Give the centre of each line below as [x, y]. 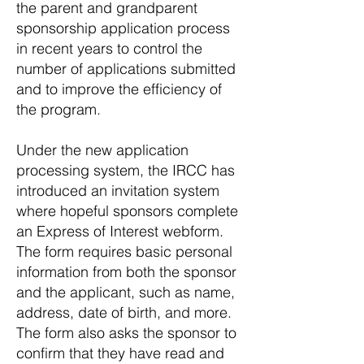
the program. [58, 109]
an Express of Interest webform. [120, 231]
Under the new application [102, 150]
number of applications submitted [126, 69]
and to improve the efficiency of [119, 89]
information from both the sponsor [126, 272]
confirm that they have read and [120, 353]
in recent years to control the [109, 48]
